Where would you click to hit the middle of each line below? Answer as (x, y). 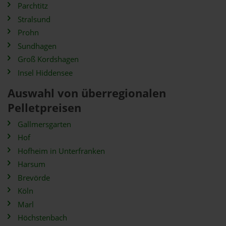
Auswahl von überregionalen (87, 93)
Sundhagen (37, 46)
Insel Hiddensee (45, 73)
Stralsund (34, 19)
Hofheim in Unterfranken (61, 151)
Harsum (32, 164)
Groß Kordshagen (48, 59)
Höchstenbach (42, 218)
